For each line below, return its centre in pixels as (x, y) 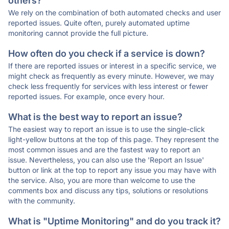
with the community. (42, 201)
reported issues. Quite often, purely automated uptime (99, 23)
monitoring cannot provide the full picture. (78, 33)
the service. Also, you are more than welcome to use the (102, 180)
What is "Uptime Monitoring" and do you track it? (114, 221)
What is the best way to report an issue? (95, 117)
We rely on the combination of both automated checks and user (114, 13)
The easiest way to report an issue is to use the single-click (107, 129)
